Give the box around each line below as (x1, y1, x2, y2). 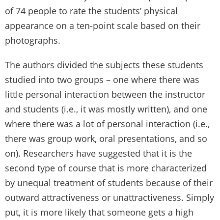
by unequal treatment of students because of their (5, 176, 213, 189)
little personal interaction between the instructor (5, 88, 205, 100)
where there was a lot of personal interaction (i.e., (5, 117, 210, 130)
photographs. (5, 34, 60, 46)
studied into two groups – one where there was (5, 73, 199, 85)
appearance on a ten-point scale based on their (5, 19, 200, 31)
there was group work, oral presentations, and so (5, 132, 207, 144)
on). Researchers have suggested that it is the (5, 147, 192, 159)
